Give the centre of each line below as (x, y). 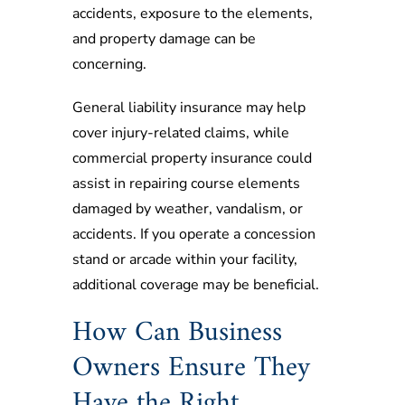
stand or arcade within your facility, (185, 259)
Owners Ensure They (191, 368)
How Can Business (177, 333)
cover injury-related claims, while (181, 132)
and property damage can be (164, 38)
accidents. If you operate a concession (194, 234)
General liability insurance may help (189, 107)
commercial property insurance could (192, 158)
